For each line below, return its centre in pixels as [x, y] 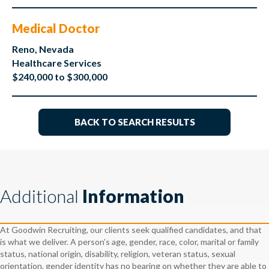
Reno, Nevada [43, 49]
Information [133, 195]
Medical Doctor [56, 29]
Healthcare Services [57, 63]
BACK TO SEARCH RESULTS [134, 122]
